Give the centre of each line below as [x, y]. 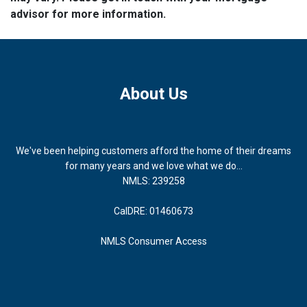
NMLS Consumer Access [153, 241]
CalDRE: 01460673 [153, 211]
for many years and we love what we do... [153, 165]
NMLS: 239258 [153, 181]
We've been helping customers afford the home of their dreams [153, 150]
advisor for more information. [88, 14]
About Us [153, 94]
